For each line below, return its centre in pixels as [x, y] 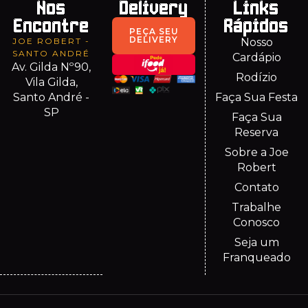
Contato [256, 187]
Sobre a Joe [256, 152]
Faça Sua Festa [257, 97]
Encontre [51, 26]
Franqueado [256, 257]
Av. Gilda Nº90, [52, 67]
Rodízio [257, 77]
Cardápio [256, 57]
